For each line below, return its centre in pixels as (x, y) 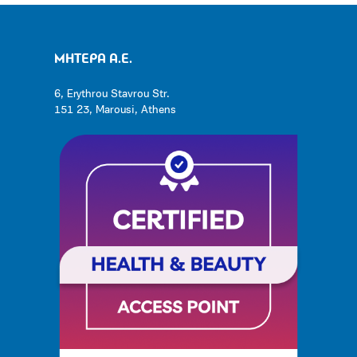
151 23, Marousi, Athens (115, 111)
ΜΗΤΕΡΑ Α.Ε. (93, 60)
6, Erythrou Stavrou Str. (112, 95)
